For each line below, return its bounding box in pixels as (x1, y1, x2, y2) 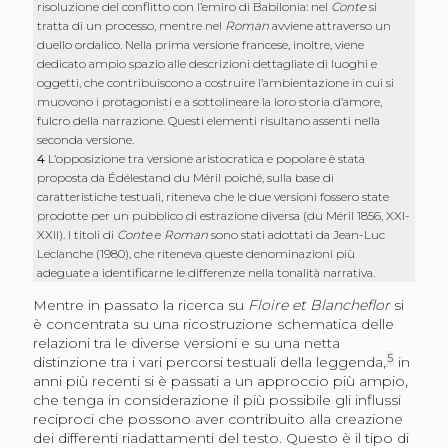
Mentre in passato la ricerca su (32, 296, 248, 315)
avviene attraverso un (269, 18, 392, 34)
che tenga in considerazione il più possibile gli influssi (32, 391, 401, 410)
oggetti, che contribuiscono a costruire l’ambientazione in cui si (37, 75, 395, 91)
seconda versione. (37, 132, 135, 148)
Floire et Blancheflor (247, 296, 390, 315)
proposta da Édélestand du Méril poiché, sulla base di (37, 170, 335, 186)
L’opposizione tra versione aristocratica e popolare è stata (48, 151, 366, 167)
